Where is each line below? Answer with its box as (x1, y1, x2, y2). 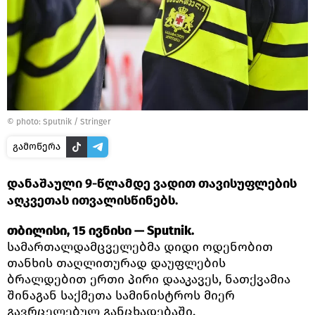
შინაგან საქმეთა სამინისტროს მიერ (7, 287, 235, 303)
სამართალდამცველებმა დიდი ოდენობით (7, 238, 273, 255)
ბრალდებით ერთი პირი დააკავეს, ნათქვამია (7, 271, 290, 287)
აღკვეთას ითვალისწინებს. (7, 192, 178, 208)
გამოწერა (13, 140, 60, 153)
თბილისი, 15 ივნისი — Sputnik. (7, 222, 194, 238)
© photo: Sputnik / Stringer (7, 116, 111, 127)
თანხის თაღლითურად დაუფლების (7, 255, 226, 271)
